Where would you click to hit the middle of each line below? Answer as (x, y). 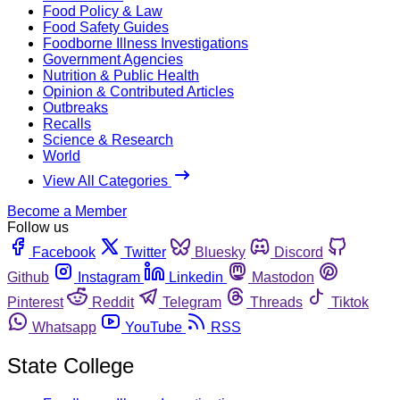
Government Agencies (113, 59)
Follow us (38, 227)
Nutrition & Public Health (121, 75)
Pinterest (35, 302)
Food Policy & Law (103, 11)
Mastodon (283, 277)
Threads (276, 302)
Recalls (67, 123)
